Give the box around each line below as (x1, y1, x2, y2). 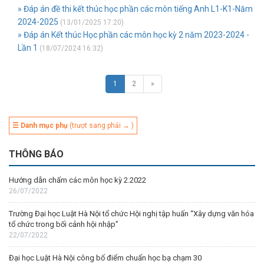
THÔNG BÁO (9, 148, 64, 160)
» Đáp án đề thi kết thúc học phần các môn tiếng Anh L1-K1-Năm (18, 4, 253, 14)
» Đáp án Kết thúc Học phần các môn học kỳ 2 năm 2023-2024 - (18, 30, 249, 39)
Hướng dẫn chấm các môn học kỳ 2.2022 (9, 176, 146, 184)
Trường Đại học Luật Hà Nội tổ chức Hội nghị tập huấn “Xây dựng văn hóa (9, 209, 254, 218)
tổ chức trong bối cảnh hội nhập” (9, 220, 118, 229)
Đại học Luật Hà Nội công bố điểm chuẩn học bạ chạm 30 (9, 253, 202, 262)
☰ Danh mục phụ (12, 121, 68, 130)
